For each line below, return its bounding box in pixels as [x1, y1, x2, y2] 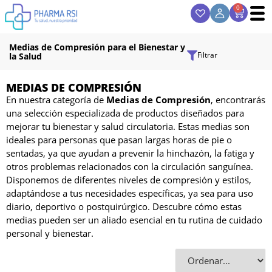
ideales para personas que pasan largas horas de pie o [6, 133, 232, 146]
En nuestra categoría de [6, 93, 106, 106]
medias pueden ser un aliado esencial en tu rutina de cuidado [6, 213, 262, 226]
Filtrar [197, 49, 217, 60]
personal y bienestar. [6, 226, 93, 239]
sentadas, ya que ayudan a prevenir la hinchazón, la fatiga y [6, 146, 254, 159]
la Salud [9, 50, 42, 62]
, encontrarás [211, 93, 265, 106]
